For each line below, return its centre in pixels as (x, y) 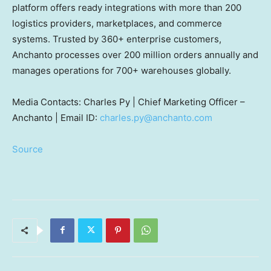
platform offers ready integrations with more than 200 (127, 7)
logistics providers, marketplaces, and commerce (117, 23)
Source (28, 149)
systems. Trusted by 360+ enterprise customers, (117, 39)
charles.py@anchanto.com (156, 117)
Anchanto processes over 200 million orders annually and (135, 54)
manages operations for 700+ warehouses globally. (122, 70)
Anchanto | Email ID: (56, 117)
